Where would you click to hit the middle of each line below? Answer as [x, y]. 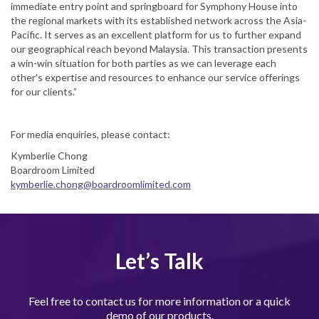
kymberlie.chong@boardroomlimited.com [101, 184]
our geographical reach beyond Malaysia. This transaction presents [159, 49]
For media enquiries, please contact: [90, 134]
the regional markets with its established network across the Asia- [158, 20]
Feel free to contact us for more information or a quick [159, 301]
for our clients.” [44, 91]
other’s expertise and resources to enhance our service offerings [155, 77]
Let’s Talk [159, 261]
